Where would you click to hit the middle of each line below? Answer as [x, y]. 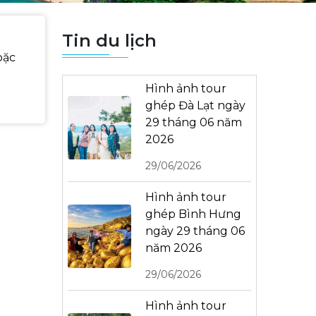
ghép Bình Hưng [193, 214]
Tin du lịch [109, 41]
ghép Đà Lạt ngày [195, 105]
